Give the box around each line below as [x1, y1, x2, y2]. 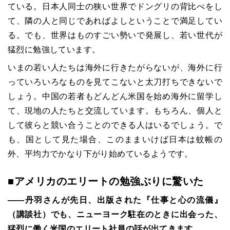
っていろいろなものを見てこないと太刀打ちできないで [8, 78, 222, 86]
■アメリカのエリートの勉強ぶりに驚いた [8, 176, 204, 187]
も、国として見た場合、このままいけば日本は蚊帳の [8, 135, 222, 144]
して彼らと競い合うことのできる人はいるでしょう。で [8, 121, 222, 129]
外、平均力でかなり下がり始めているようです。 [8, 149, 193, 158]
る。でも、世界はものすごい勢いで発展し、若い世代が [8, 31, 222, 40]
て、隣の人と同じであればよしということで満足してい [8, 16, 222, 25]
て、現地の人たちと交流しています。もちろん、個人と [8, 106, 222, 115]
